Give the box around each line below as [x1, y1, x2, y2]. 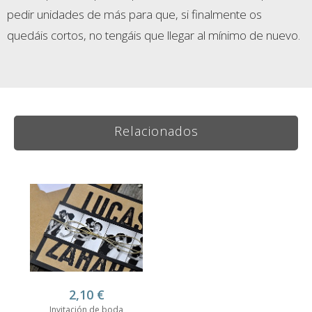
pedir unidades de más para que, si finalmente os [7, 6, 262, 23]
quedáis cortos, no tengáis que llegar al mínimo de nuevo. [7, 27, 300, 44]
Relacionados [114, 123, 198, 140]
